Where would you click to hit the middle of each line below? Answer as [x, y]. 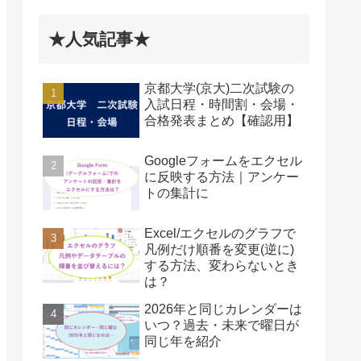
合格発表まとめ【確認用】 [222, 120]
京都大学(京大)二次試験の [219, 88]
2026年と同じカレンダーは [223, 309]
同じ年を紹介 [183, 341]
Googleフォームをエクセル [223, 160]
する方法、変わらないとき [222, 265]
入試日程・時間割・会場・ [222, 104]
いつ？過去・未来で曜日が [222, 325]
